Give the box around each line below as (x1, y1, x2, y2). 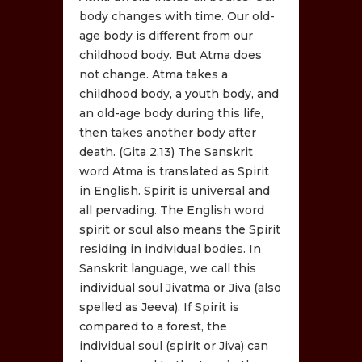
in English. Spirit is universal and (79, 183, 271, 198)
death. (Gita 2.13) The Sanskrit (79, 144, 254, 159)
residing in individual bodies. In (79, 241, 262, 256)
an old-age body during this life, (79, 105, 264, 120)
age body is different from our (79, 27, 254, 43)
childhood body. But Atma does (79, 47, 263, 62)
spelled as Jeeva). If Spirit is (79, 299, 240, 314)
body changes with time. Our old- (79, 8, 276, 23)
